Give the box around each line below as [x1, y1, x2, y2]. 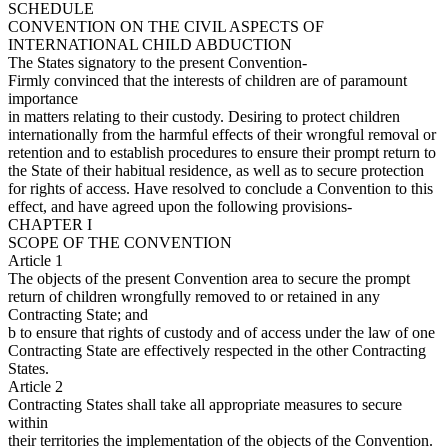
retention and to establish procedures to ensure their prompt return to [8, 144, 436, 162]
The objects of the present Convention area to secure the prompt [8, 270, 410, 288]
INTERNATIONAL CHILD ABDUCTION [8, 36, 292, 54]
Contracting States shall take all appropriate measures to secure [8, 396, 402, 414]
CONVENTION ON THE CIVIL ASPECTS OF [8, 18, 324, 36]
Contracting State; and [8, 306, 148, 324]
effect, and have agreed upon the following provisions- [8, 198, 352, 216]
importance [8, 90, 78, 108]
